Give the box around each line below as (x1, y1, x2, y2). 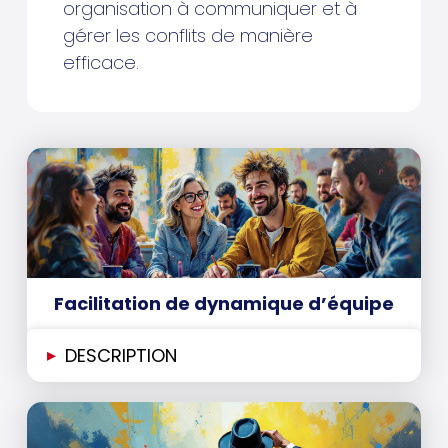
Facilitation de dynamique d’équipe (53, 290, 394, 316)
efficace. (62, 49, 139, 75)
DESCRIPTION (64, 342, 177, 368)
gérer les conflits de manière (62, 22, 313, 48)
